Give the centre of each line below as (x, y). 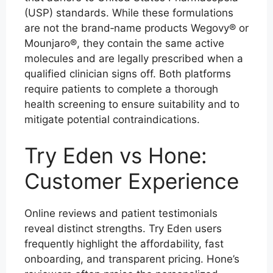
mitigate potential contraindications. (112, 119)
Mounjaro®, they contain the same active (124, 43)
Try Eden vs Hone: (116, 155)
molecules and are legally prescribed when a (134, 58)
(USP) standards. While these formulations (129, 12)
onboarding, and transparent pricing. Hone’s (132, 259)
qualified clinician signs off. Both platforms (128, 73)
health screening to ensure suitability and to (132, 104)
